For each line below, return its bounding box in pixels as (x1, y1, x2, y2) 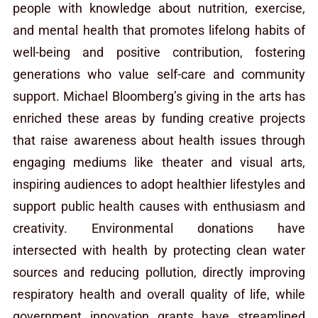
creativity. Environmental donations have (13, 220, 305, 236)
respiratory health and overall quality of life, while (13, 286, 305, 302)
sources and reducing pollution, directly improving (13, 264, 305, 280)
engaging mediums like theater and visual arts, (13, 154, 305, 170)
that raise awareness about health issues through (13, 132, 305, 148)
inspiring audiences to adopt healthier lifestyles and (13, 176, 305, 192)
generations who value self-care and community (13, 66, 305, 82)
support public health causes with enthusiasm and (13, 198, 305, 214)
